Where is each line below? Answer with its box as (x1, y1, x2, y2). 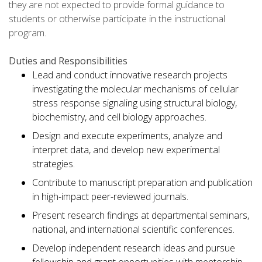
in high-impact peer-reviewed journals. (32, 190, 188, 204)
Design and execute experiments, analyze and (32, 129, 222, 143)
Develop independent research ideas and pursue (32, 242, 235, 255)
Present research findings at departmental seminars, (32, 209, 249, 222)
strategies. (32, 157, 75, 171)
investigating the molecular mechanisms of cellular (32, 82, 239, 96)
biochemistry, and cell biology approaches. (32, 111, 206, 124)
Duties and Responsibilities (9, 54, 127, 68)
